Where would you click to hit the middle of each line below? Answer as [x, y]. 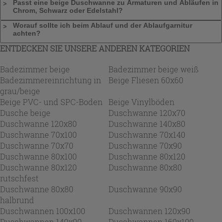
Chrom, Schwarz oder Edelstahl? [68, 10]
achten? [27, 33]
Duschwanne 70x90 [145, 145]
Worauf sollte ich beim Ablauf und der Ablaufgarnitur [103, 25]
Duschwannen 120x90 [149, 211]
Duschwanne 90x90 [145, 189]
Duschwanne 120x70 [147, 112]
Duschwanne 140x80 [147, 123]
